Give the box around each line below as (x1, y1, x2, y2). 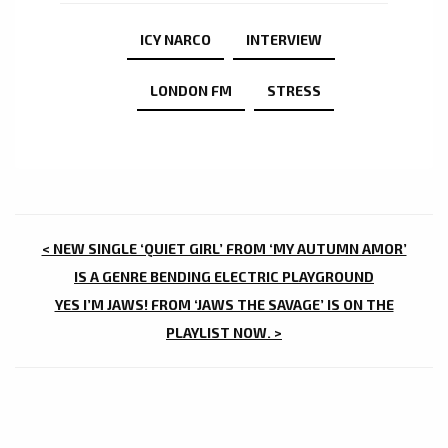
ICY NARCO (139, 31, 211, 49)
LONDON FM (149, 82, 232, 100)
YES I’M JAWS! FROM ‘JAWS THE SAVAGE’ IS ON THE (54, 296, 394, 314)
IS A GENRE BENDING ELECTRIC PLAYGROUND (74, 268, 374, 286)
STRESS (266, 82, 321, 100)
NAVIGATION (34, 268, 209, 306)
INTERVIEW (245, 31, 322, 49)
